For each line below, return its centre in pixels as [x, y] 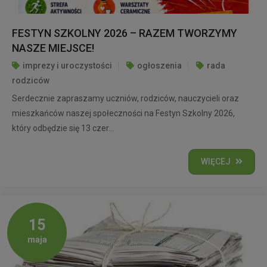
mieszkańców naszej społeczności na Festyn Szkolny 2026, [123, 113]
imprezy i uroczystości [67, 66]
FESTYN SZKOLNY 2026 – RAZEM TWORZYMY [125, 33]
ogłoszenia [159, 66]
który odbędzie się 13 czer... [63, 128]
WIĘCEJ [216, 162]
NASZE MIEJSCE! [53, 48]
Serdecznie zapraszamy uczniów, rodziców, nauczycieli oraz [125, 98]
